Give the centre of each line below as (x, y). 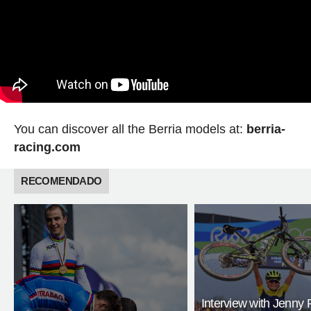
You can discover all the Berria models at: (130, 129)
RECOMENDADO (61, 181)
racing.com (47, 147)
